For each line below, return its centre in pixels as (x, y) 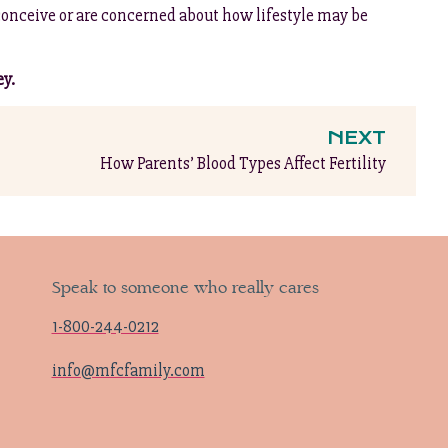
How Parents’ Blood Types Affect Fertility (243, 164)
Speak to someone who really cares (185, 288)
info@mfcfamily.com (128, 370)
